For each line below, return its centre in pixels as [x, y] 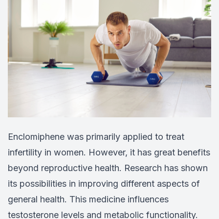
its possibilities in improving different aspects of [104, 183]
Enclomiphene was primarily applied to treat [96, 136]
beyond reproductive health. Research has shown [108, 168]
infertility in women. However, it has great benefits [109, 152]
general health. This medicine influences [88, 199]
